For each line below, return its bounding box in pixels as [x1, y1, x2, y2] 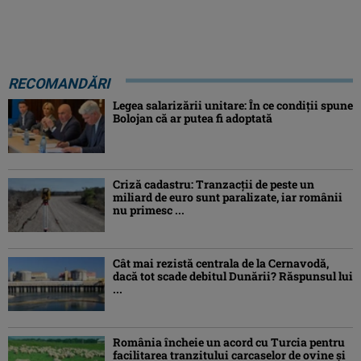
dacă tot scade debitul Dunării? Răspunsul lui [113, 268, 353, 284]
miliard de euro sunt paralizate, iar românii [113, 189, 342, 205]
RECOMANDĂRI [8, 74, 110, 92]
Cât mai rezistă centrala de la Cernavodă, [113, 255, 329, 272]
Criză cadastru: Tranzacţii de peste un [113, 176, 314, 193]
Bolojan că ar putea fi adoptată [113, 110, 272, 126]
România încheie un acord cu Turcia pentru [113, 334, 345, 351]
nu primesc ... [113, 202, 185, 218]
